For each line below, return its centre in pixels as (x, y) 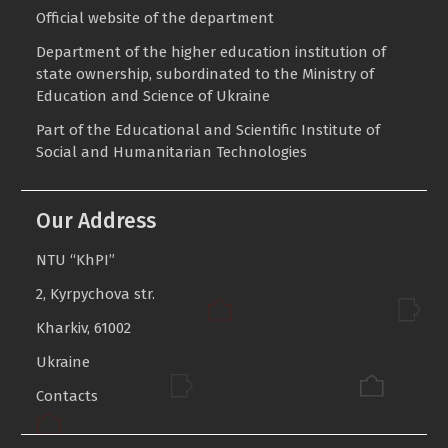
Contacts (67, 396)
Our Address (96, 221)
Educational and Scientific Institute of (248, 130)
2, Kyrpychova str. (96, 294)
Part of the (76, 130)
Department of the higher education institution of (211, 52)
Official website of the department (155, 18)
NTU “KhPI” (76, 260)
